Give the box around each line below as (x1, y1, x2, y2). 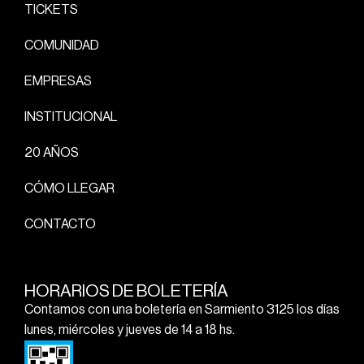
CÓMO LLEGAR (24, 181, 115, 195)
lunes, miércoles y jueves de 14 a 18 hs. (24, 323, 235, 336)
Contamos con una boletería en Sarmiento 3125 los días (24, 302, 340, 316)
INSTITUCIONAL (24, 110, 117, 123)
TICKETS (24, 2, 78, 16)
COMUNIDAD (24, 38, 99, 52)
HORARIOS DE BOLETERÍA (24, 282, 228, 300)
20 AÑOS (24, 145, 79, 159)
